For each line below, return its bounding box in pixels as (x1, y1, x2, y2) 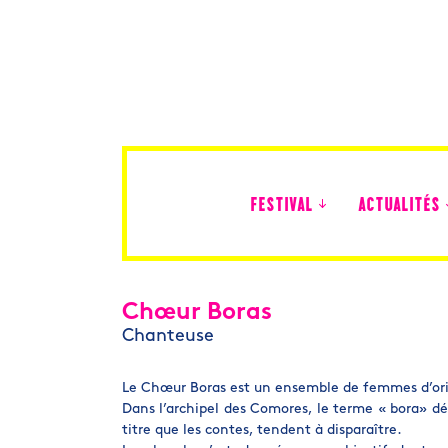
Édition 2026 (248, 263, 323, 276)
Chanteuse (122, 327, 214, 346)
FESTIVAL (250, 197, 313, 216)
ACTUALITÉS (358, 197, 440, 216)
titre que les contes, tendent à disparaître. (122, 423, 402, 438)
